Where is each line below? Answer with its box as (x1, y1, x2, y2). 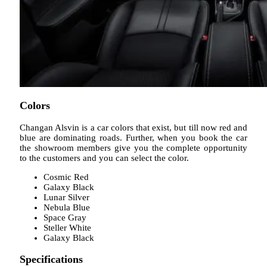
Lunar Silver (44, 192, 89, 202)
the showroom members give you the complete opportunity (20, 142, 247, 153)
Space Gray (44, 212, 86, 222)
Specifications (20, 253, 83, 266)
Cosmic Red (44, 172, 89, 182)
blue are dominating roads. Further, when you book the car (20, 132, 247, 142)
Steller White (44, 222, 91, 232)
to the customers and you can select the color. (20, 153, 189, 163)
